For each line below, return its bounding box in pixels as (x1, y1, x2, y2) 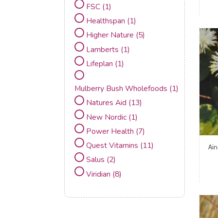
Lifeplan (86, 58, 115, 69)
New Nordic (86, 111, 128, 122)
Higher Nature (86, 30, 136, 40)
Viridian (86, 168, 112, 179)
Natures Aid (86, 97, 128, 108)
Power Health (86, 126, 136, 136)
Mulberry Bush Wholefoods (74, 83, 169, 94)
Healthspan (86, 16, 127, 26)
